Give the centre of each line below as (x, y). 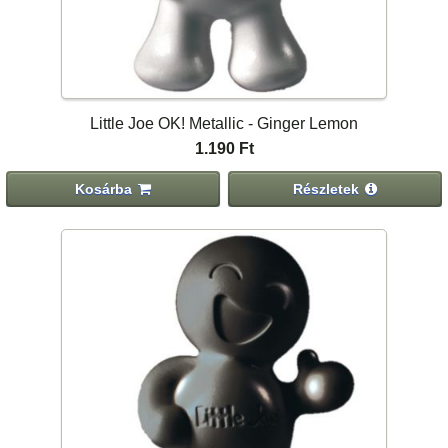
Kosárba (104, 188)
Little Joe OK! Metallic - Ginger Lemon (224, 123)
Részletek (326, 188)
